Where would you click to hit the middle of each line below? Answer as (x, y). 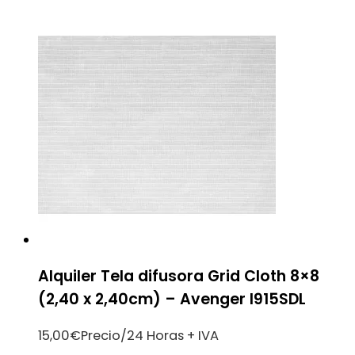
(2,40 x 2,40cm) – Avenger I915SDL (172, 300)
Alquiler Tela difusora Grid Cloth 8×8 (179, 277)
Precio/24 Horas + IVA (150, 336)
